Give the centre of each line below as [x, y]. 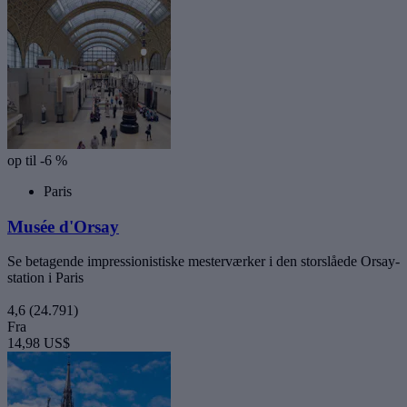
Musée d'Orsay [63, 226]
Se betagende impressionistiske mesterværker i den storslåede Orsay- [203, 262]
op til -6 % [37, 160]
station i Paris [45, 278]
